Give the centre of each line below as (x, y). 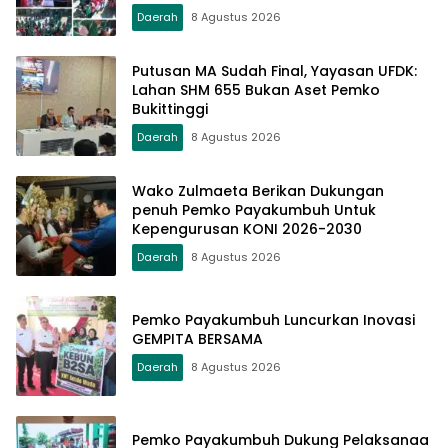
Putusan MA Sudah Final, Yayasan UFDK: (274, 70)
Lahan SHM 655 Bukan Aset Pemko (256, 89)
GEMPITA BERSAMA (197, 339)
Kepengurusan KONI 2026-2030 (247, 228)
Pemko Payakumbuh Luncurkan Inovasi (273, 320)
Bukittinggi (170, 108)
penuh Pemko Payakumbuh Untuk (254, 209)
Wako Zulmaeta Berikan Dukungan (258, 190)
